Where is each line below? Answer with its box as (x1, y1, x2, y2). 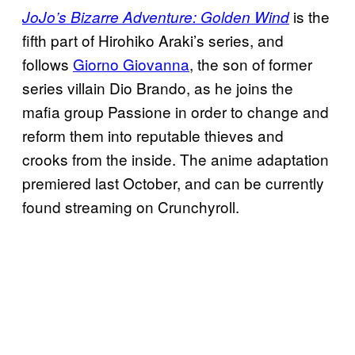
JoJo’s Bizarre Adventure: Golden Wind (22, 6, 289, 28)
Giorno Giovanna (73, 53, 189, 75)
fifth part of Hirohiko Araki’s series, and (22, 29, 284, 52)
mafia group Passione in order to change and (22, 101, 329, 123)
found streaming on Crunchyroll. (22, 196, 239, 218)
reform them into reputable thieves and (22, 124, 284, 147)
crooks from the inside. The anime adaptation (22, 148, 329, 170)
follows (22, 53, 73, 75)
